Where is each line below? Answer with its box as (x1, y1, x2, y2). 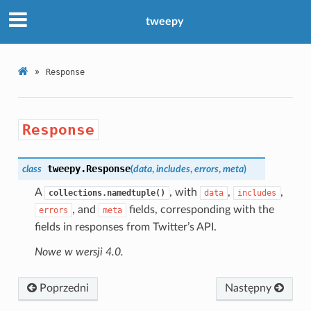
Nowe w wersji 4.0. (34, 246, 124, 258)
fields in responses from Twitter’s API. (34, 221, 217, 233)
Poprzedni (36, 282, 89, 294)
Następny (225, 282, 275, 294)
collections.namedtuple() (48, 187, 165, 198)
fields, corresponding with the (126, 203, 274, 215)
